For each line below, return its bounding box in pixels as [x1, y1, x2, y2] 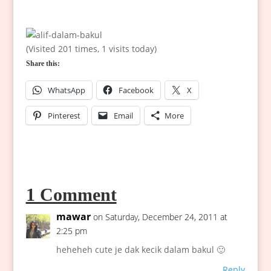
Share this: [25, 59, 60, 68]
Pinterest [47, 110, 80, 122]
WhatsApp [47, 85, 85, 96]
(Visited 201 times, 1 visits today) [25, 43, 157, 55]
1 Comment [25, 184, 117, 205]
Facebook [118, 85, 154, 96]
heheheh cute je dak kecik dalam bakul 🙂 [56, 244, 225, 256]
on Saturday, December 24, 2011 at [93, 211, 227, 223]
